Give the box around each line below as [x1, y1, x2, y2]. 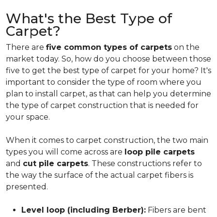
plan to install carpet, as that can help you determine [6, 89, 211, 98]
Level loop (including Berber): [21, 205, 146, 215]
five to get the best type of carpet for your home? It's [6, 66, 211, 75]
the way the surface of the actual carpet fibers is [6, 170, 193, 180]
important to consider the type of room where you [6, 77, 201, 87]
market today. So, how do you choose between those [6, 54, 211, 63]
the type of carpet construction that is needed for [6, 101, 199, 110]
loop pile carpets [124, 147, 195, 156]
